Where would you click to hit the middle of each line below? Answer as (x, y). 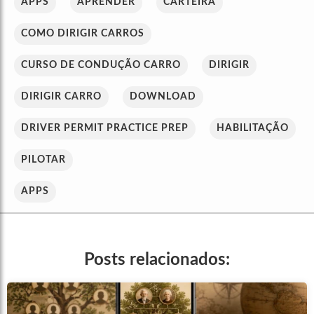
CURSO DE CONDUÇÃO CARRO (101, 66)
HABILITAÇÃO (253, 129)
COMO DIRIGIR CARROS (83, 34)
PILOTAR (43, 160)
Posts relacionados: (157, 260)
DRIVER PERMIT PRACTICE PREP (105, 129)
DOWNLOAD (163, 97)
